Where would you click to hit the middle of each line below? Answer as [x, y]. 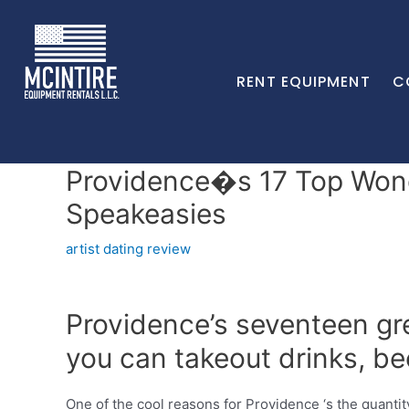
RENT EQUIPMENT [304, 82]
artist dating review [128, 249]
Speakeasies [146, 214]
